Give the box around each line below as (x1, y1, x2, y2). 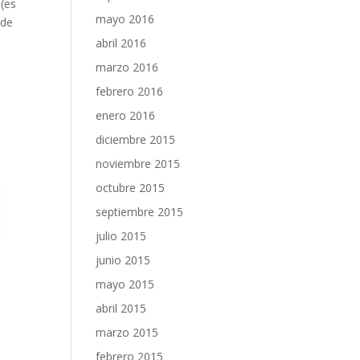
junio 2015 (96, 252, 151, 268)
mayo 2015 (96, 276, 155, 292)
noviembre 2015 (96, 156, 181, 171)
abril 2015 (96, 301, 147, 316)
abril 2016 (96, 35, 147, 51)
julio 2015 (96, 228, 147, 243)
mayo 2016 (96, 11, 155, 27)
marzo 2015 (96, 325, 159, 340)
